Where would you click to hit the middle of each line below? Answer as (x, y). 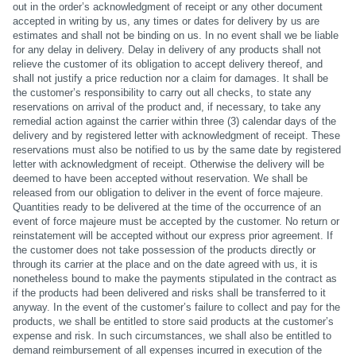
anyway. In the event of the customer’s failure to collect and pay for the (176, 308)
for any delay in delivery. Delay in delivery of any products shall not (166, 50)
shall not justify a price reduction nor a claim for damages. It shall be (170, 79)
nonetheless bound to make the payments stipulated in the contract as (174, 279)
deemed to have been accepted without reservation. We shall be (160, 179)
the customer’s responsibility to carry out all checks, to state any (162, 93)
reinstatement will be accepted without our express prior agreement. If (172, 236)
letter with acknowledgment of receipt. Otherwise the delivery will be (168, 164)
